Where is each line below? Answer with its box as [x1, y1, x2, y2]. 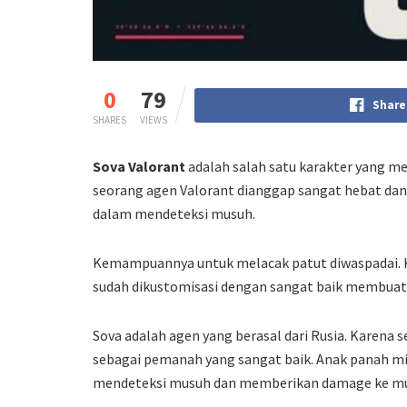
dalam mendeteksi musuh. [93, 204, 258, 223]
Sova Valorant [93, 157, 188, 176]
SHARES [93, 114, 126, 127]
